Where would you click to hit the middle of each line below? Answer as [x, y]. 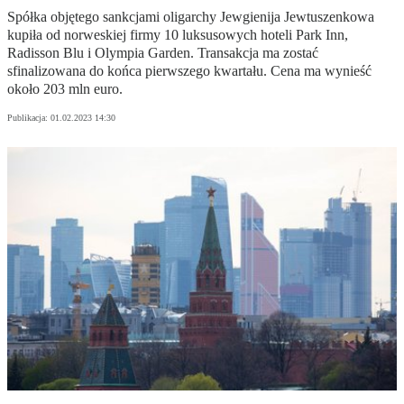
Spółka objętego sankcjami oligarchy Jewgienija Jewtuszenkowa [191, 17]
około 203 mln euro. [65, 89]
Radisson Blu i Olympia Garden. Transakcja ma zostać [163, 53]
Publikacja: [29, 118]
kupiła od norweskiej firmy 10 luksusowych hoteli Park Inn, [178, 35]
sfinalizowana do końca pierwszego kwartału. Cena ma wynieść [189, 71]
